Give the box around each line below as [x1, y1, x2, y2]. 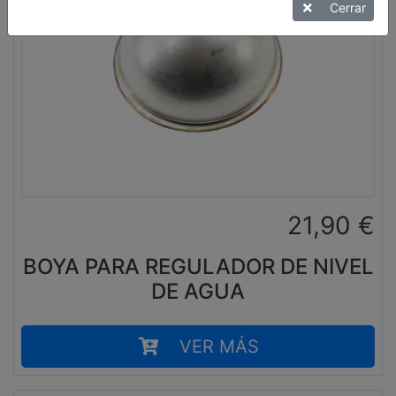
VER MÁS [179, 336, 259, 358]
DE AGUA [151, 278, 245, 305]
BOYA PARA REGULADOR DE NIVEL [22, 254, 374, 280]
